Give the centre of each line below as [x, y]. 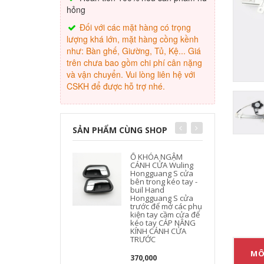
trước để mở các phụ [166, 206]
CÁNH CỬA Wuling [162, 165]
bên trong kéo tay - [164, 181]
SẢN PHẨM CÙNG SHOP [120, 130]
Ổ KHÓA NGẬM [157, 157]
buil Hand [148, 190]
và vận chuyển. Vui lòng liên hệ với [131, 74]
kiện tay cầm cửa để [165, 214]
